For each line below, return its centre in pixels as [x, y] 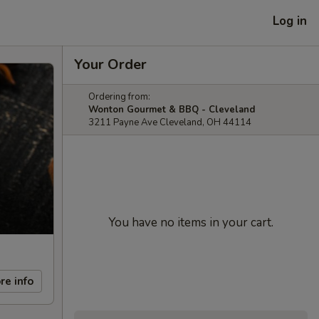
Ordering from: [119, 97]
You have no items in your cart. [191, 223]
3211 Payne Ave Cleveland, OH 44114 [170, 122]
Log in [290, 21]
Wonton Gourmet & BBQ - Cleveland [172, 110]
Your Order [110, 64]
